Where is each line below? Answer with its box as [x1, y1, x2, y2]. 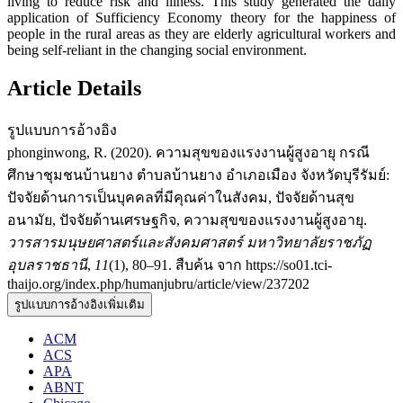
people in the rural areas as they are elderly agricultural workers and [7, 26, 396, 42]
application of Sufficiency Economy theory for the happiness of [7, 10, 396, 26]
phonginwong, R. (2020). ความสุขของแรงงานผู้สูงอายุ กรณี [7, 145, 370, 161]
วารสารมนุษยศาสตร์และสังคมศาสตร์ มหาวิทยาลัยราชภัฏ [7, 235, 372, 251]
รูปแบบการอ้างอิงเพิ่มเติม [14, 298, 145, 312]
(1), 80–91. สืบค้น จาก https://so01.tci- [109, 257, 332, 273]
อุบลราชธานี [7, 257, 87, 273]
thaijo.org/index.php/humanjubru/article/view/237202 [7, 276, 309, 292]
